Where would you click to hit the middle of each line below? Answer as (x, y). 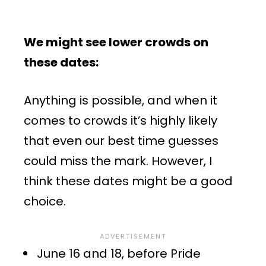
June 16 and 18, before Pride (119, 253)
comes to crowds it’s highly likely (121, 120)
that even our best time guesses (121, 140)
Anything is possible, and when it (121, 100)
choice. (45, 201)
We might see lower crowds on (116, 42)
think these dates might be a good (128, 181)
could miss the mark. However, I (118, 161)
